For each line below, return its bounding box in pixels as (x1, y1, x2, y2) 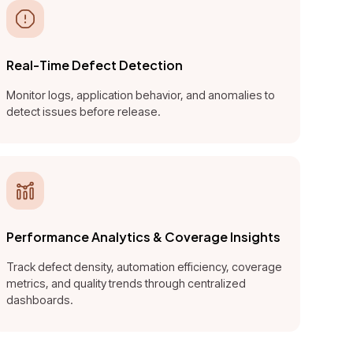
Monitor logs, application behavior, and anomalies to (6, 88, 276, 102)
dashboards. (6, 293, 74, 307)
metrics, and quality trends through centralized (6, 277, 247, 291)
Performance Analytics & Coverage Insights (6, 229, 281, 246)
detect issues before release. (6, 105, 162, 119)
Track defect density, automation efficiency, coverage (6, 260, 283, 274)
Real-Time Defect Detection (6, 57, 184, 74)
